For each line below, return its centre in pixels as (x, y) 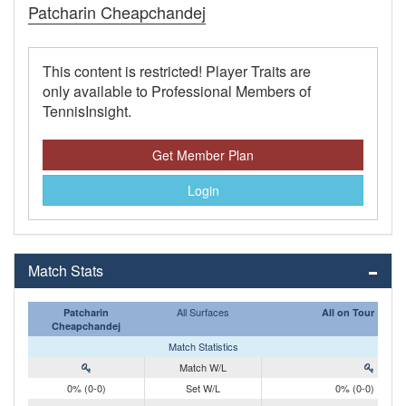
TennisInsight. (87, 111)
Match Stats (66, 271)
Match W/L (203, 367)
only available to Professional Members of (177, 92)
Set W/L (203, 388)
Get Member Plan (203, 155)
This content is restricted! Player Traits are (177, 72)
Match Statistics (203, 347)
